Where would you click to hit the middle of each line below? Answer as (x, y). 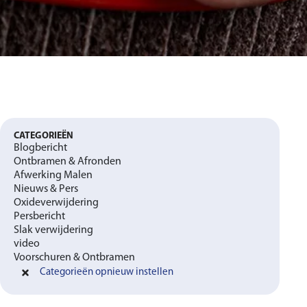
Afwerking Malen (53, 175)
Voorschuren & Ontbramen (74, 258)
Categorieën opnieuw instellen (106, 272)
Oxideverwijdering (56, 203)
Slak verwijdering (53, 230)
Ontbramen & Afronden (67, 162)
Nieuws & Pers (46, 189)
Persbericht (39, 217)
